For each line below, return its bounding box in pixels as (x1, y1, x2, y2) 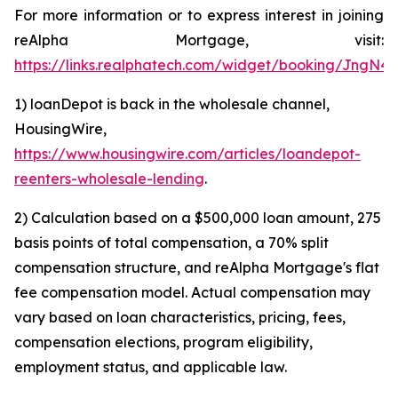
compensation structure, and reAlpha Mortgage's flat (14, 259, 379, 276)
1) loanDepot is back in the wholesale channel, (14, 95, 330, 113)
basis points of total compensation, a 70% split (14, 234, 329, 251)
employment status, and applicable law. (14, 358, 287, 376)
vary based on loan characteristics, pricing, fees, (14, 308, 346, 326)
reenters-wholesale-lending (14, 170, 204, 187)
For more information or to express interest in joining (14, 6, 384, 24)
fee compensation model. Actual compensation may (14, 283, 370, 301)
